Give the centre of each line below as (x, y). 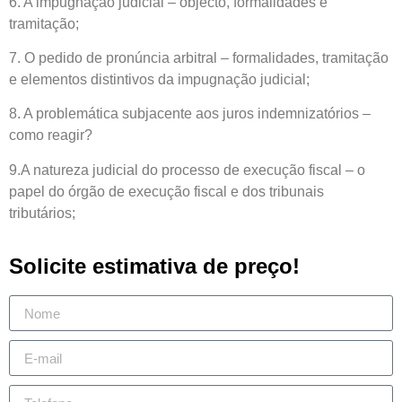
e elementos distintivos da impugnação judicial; (159, 79)
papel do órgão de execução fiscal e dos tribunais (166, 191)
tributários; (42, 213)
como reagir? (51, 135)
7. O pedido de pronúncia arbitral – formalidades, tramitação (199, 57)
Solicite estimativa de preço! (154, 267)
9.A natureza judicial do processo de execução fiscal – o (187, 170)
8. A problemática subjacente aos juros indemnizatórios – (190, 114)
